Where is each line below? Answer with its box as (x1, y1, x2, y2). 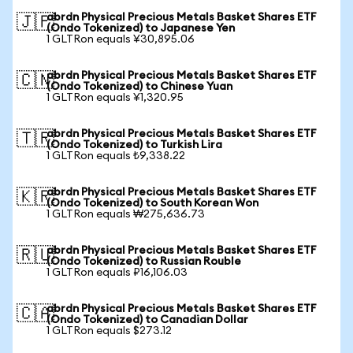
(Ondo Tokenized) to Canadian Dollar (46, 314, 248, 325)
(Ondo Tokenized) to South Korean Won (46, 198, 258, 209)
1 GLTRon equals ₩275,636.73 (46, 209, 205, 220)
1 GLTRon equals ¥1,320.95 (46, 92, 184, 103)
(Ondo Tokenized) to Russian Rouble (46, 256, 241, 267)
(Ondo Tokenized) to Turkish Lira (46, 139, 222, 150)
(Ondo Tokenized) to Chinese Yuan (46, 81, 232, 92)
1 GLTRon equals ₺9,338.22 (46, 150, 185, 162)
